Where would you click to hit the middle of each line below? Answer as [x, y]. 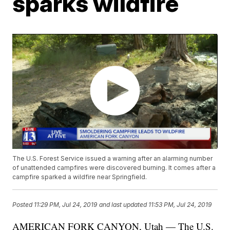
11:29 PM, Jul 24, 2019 [66, 205]
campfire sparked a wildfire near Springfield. [80, 177]
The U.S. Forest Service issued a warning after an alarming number [113, 159]
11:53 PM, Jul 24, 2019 [180, 205]
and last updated [123, 205]
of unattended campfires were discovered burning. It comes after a [114, 168]
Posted [23, 205]
